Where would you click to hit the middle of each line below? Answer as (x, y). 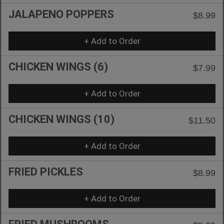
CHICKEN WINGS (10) (61, 119)
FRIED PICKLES (46, 171)
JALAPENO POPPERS (61, 14)
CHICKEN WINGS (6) (58, 66)
